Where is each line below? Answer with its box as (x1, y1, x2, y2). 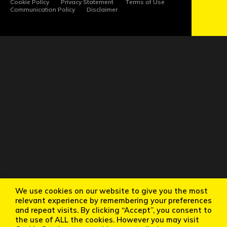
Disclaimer (87, 6, 118, 13)
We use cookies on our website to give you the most (15, 186, 208, 196)
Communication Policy (10, 6, 75, 13)
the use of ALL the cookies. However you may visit (15, 215, 199, 224)
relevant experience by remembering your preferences (15, 196, 212, 205)
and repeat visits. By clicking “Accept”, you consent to (15, 205, 212, 215)
